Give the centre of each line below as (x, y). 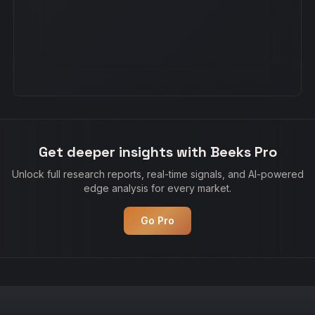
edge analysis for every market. (157, 188)
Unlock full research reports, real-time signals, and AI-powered (157, 174)
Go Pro (157, 220)
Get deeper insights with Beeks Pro (157, 152)
